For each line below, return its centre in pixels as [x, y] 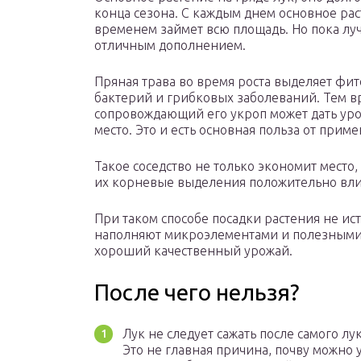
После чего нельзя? [197, 293]
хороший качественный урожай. [193, 251]
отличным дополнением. [170, 46]
